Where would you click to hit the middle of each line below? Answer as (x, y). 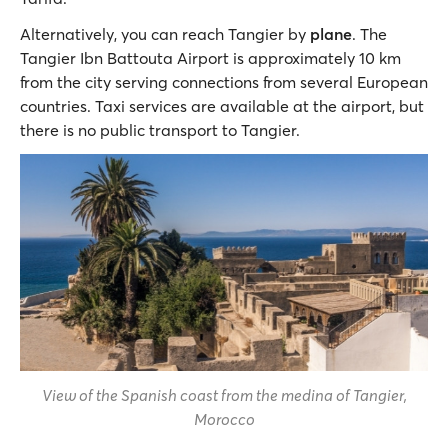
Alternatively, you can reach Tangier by (165, 33)
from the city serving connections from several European (224, 81)
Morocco (224, 418)
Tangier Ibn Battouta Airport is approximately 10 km (210, 57)
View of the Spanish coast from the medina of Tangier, (224, 394)
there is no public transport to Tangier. (162, 129)
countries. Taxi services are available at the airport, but (222, 105)
